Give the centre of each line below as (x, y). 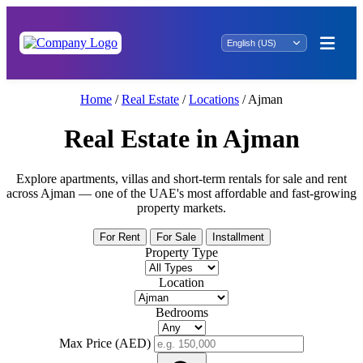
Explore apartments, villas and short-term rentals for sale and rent (181, 178)
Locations (214, 99)
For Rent (120, 237)
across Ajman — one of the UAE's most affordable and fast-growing (181, 193)
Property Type (181, 252)
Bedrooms (181, 312)
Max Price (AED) (105, 343)
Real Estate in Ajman (181, 139)
